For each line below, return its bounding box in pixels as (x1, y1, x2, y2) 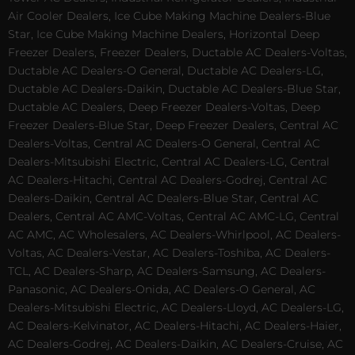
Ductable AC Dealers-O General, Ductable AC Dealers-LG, (8, 63, 323, 78)
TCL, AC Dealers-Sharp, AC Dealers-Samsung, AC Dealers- (8, 264, 326, 279)
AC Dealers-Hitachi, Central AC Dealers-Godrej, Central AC (8, 173, 327, 188)
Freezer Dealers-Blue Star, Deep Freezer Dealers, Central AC (8, 118, 338, 133)
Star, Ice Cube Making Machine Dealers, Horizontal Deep (8, 27, 319, 42)
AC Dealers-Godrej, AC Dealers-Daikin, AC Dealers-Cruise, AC (8, 337, 343, 352)
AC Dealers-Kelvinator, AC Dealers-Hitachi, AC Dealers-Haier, (8, 319, 342, 334)
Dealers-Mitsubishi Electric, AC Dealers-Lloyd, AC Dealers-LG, (8, 300, 344, 315)
